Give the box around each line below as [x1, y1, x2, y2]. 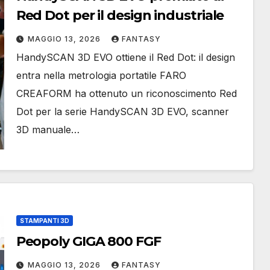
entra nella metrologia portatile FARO [16, 69, 186, 81]
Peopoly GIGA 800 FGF [16, 233, 161, 250]
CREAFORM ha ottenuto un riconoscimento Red [16, 87, 237, 99]
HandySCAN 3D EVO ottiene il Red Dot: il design [16, 51, 235, 63]
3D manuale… [16, 124, 80, 136]
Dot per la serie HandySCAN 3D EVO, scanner [16, 105, 229, 118]
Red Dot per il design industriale [16, 7, 224, 24]
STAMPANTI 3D [19, 217, 69, 224]
